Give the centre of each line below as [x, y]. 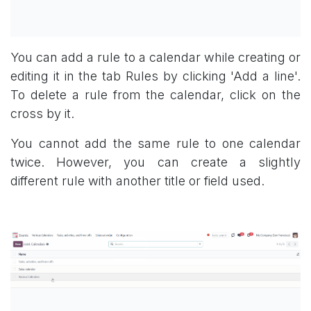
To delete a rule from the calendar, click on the [155, 94]
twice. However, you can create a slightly [155, 162]
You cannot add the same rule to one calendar [155, 143]
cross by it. [42, 113]
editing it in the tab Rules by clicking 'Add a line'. [155, 76]
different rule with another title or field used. [137, 180]
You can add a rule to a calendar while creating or [155, 57]
